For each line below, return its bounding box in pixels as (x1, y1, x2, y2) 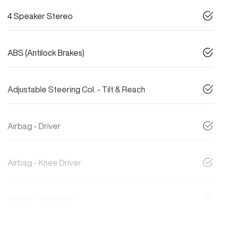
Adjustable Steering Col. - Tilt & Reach (8, 85, 145, 94)
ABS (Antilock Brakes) (8, 49, 84, 57)
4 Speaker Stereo (8, 12, 73, 21)
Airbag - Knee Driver (8, 159, 81, 167)
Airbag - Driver (8, 122, 61, 131)
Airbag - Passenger (8, 195, 78, 204)
